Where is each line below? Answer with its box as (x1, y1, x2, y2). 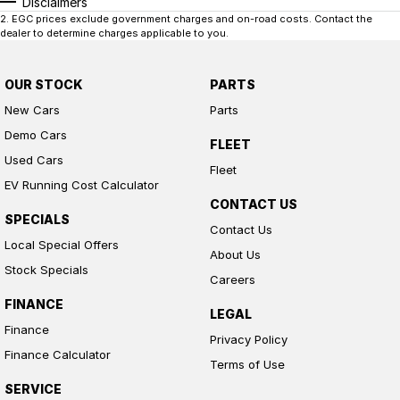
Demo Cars (4, 128, 67, 143)
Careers (209, 272, 255, 287)
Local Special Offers (4, 237, 119, 253)
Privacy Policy (209, 332, 287, 347)
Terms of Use (209, 357, 285, 372)
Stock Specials (4, 262, 88, 278)
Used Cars (4, 153, 63, 168)
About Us (209, 247, 261, 262)
